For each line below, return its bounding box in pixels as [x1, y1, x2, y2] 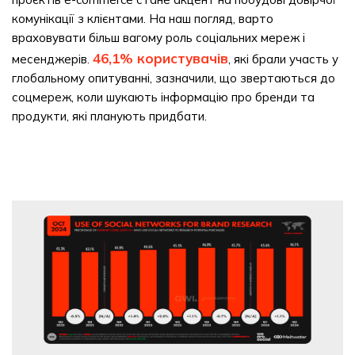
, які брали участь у [228, 52, 338, 67]
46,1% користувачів [93, 50, 228, 67]
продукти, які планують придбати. [12, 109, 207, 124]
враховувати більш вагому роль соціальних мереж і [12, 30, 305, 45]
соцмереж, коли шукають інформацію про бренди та [12, 90, 315, 105]
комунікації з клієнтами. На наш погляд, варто [12, 11, 273, 26]
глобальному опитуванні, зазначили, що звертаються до [12, 71, 335, 86]
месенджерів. [12, 52, 93, 67]
